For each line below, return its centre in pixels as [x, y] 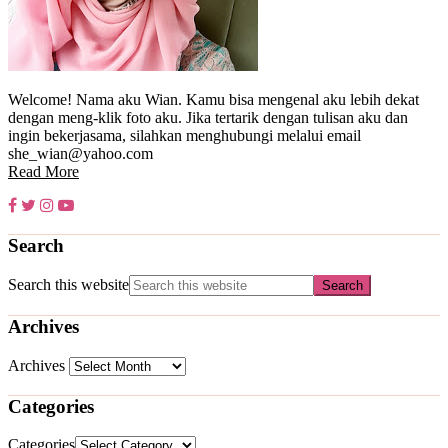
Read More [43, 171]
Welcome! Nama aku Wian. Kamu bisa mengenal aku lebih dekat [213, 99]
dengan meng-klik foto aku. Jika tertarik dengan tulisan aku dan [208, 117]
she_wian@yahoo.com [80, 153]
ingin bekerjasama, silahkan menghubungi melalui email [184, 135]
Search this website [68, 285]
